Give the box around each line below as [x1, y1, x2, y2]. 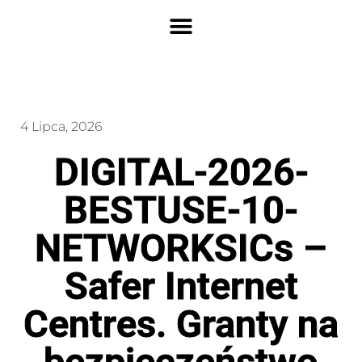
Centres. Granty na [23, 301, 339, 346]
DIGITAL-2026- [53, 149, 309, 194]
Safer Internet [64, 263, 298, 308]
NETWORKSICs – [35, 225, 327, 270]
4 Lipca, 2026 [20, 119, 103, 134]
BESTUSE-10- [64, 187, 298, 232]
